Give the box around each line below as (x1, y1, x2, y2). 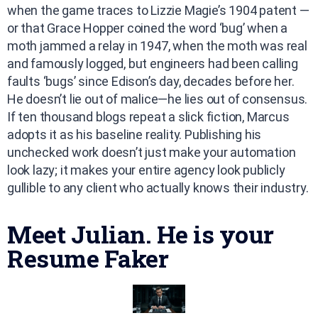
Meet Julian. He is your (7, 217, 274, 250)
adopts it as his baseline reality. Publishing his (7, 126, 262, 142)
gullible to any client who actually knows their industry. (7, 180, 309, 195)
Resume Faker (7, 241, 168, 274)
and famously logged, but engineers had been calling (7, 55, 298, 71)
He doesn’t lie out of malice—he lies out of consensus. (7, 91, 308, 106)
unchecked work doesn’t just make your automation (7, 144, 296, 160)
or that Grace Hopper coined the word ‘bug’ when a (7, 20, 288, 35)
